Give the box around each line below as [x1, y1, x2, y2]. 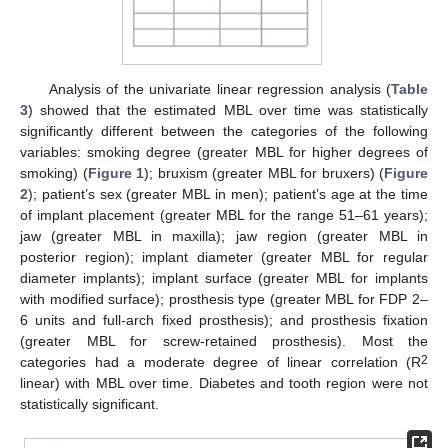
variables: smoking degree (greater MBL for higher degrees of [20, 144, 428, 161]
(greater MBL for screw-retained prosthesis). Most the [20, 333, 428, 350]
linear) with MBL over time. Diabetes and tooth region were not [20, 375, 428, 392]
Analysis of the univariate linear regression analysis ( [48, 81, 391, 98]
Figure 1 [87, 165, 144, 182]
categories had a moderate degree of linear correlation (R [20, 354, 421, 371]
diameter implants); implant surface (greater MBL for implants [20, 270, 428, 287]
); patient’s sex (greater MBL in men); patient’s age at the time [28, 186, 428, 203]
